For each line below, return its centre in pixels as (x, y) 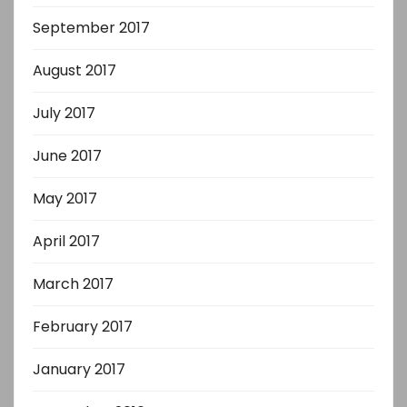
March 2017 (73, 283)
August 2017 (74, 70)
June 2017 (67, 155)
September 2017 (91, 27)
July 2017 (64, 113)
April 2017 (66, 241)
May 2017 (65, 198)
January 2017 (79, 369)
